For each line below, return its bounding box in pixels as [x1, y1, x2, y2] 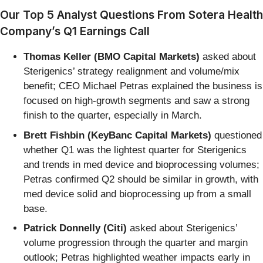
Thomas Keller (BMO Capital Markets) [23, 51, 200, 63]
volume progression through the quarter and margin [23, 237, 248, 249]
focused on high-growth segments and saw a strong [23, 95, 249, 107]
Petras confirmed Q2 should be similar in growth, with [23, 173, 258, 185]
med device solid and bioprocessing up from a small [23, 188, 251, 200]
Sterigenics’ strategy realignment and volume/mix [23, 66, 240, 77]
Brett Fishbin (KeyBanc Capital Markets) [23, 129, 211, 141]
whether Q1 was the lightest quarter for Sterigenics [23, 144, 247, 156]
